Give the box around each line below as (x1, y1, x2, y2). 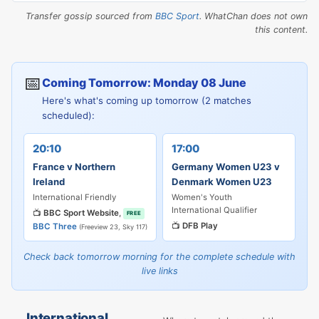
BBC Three (33, 221, 77, 231)
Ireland (33, 176, 65, 187)
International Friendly (33, 192, 116, 202)
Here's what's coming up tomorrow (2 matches (42, 95, 251, 106)
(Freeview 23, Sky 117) (79, 223, 147, 231)
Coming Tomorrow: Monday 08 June (42, 75, 246, 90)
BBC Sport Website (43, 208, 119, 218)
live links (141, 266, 178, 276)
